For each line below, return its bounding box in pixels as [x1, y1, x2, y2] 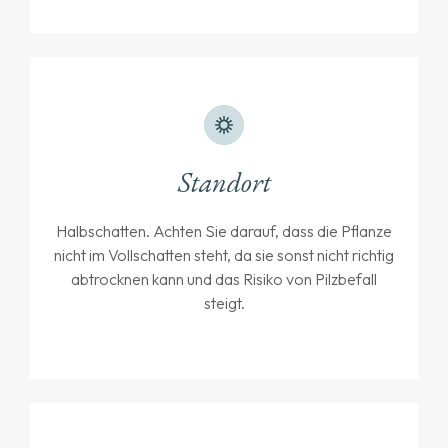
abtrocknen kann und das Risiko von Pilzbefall [71, 269, 377, 290]
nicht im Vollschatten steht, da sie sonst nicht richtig [54, 245, 394, 266]
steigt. [203, 293, 245, 314]
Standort [177, 164, 271, 201]
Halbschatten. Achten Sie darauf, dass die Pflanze [56, 221, 392, 242]
